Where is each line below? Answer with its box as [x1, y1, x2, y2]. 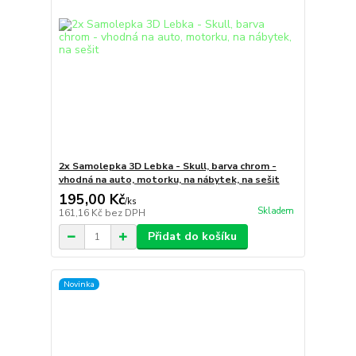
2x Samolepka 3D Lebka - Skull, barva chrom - [58, 160, 277, 173]
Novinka [63, 277, 95, 290]
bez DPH [104, 207, 145, 220]
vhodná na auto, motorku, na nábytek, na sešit [58, 173, 280, 187]
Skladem [257, 205, 294, 218]
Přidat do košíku [147, 229, 237, 245]
